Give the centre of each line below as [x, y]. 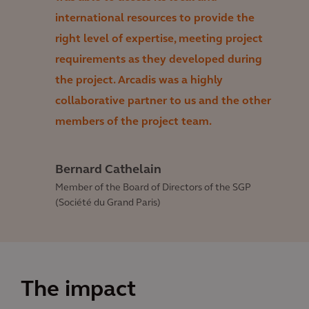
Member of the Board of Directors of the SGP [153, 188]
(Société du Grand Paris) [108, 203]
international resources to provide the [155, 19]
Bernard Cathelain [108, 170]
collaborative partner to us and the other [163, 102]
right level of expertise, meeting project [159, 40]
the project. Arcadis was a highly [139, 81]
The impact [78, 291]
